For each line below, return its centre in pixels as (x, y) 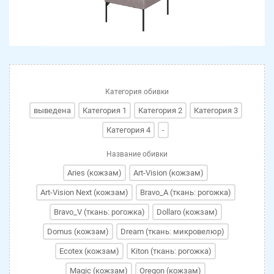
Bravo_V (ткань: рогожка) (99, 212)
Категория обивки (137, 92)
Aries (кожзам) (94, 173)
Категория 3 (216, 111)
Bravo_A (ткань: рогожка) (185, 193)
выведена (52, 111)
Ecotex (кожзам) (89, 251)
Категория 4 (128, 130)
